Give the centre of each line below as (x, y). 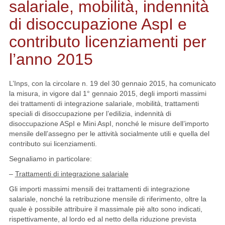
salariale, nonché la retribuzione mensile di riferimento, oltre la (107, 199)
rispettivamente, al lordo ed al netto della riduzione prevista (102, 219)
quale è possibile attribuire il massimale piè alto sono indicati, (105, 209)
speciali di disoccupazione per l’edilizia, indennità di (90, 114)
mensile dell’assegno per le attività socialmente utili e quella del (109, 134)
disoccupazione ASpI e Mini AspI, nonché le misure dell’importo (109, 124)
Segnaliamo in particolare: (50, 159)
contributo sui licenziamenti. (53, 144)
